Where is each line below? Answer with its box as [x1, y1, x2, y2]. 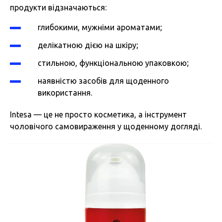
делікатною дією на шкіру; [38, 40, 138, 50]
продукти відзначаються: [10, 2, 107, 12]
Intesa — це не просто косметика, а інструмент [10, 110, 187, 119]
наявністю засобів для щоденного [38, 76, 169, 85]
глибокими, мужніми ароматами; [38, 22, 162, 32]
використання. [38, 88, 92, 97]
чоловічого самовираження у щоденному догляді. [10, 121, 202, 131]
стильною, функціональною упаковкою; [38, 58, 189, 67]
